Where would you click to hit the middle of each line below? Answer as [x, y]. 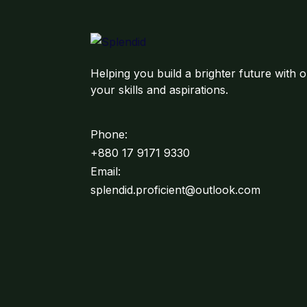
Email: [107, 171]
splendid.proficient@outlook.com [175, 190]
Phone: [109, 134]
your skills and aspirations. [159, 90]
